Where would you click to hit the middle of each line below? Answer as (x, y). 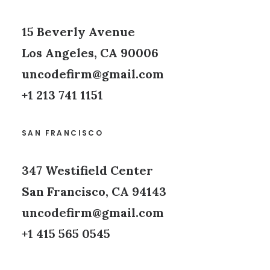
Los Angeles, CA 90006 (90, 53)
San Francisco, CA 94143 (94, 191)
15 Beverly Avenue (78, 32)
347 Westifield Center (87, 170)
